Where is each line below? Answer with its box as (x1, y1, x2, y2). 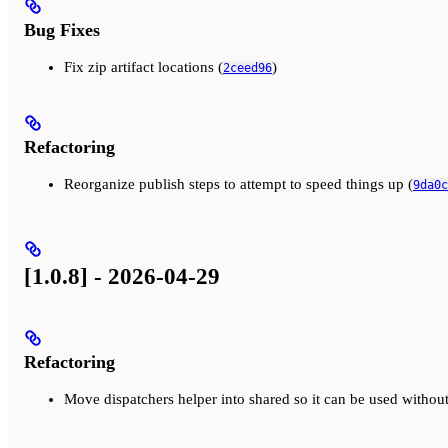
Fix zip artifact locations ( (64, 58, 223, 75)
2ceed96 (223, 60, 272, 75)
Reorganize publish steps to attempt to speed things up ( (64, 175, 413, 192)
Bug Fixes (24, 20, 100, 41)
